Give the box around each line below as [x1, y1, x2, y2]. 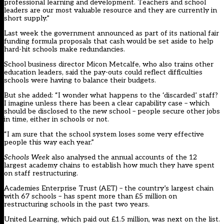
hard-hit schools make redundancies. [4, 45, 125, 54]
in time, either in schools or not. [4, 115, 109, 124]
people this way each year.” [4, 138, 94, 147]
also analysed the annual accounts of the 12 [49, 153, 197, 162]
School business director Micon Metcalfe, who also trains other [4, 60, 213, 69]
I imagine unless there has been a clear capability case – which [4, 99, 209, 108]
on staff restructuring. [4, 169, 78, 178]
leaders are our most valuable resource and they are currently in [4, 6, 217, 15]
